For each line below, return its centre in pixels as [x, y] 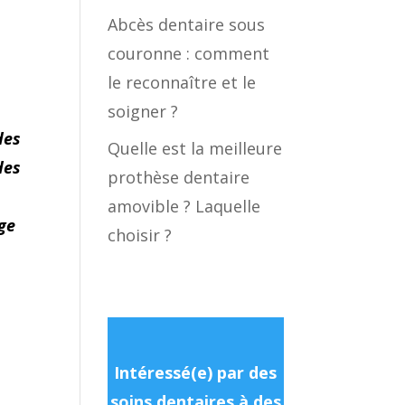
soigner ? [143, 111]
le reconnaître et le [182, 82]
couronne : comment [189, 53]
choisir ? [140, 235]
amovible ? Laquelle [184, 206]
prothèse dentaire [179, 177]
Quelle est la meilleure [195, 148]
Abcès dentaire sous [187, 24]
